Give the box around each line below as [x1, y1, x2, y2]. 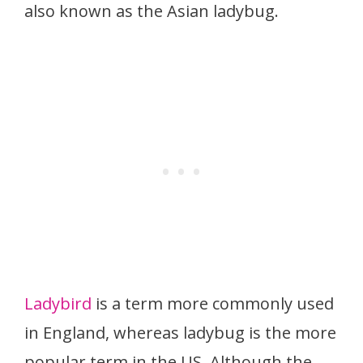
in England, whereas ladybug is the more [24, 322, 336, 344]
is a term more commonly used [92, 293, 334, 314]
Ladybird [24, 293, 92, 314]
